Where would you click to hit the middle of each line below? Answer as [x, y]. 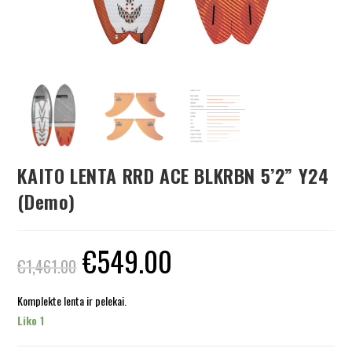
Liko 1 [31, 320]
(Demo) [47, 201]
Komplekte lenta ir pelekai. [72, 300]
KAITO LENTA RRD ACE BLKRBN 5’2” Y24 [173, 175]
